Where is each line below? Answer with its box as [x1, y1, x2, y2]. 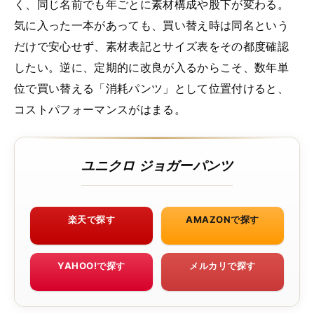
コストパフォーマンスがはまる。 [14, 102, 186, 116]
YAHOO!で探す [57, 259, 125, 271]
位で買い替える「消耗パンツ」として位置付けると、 [14, 81, 289, 95]
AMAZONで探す [186, 213, 259, 225]
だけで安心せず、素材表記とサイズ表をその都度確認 [14, 39, 289, 53]
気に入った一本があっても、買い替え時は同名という [14, 18, 289, 32]
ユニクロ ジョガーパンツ [81, 156, 233, 174]
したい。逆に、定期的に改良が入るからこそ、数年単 [14, 60, 289, 74]
